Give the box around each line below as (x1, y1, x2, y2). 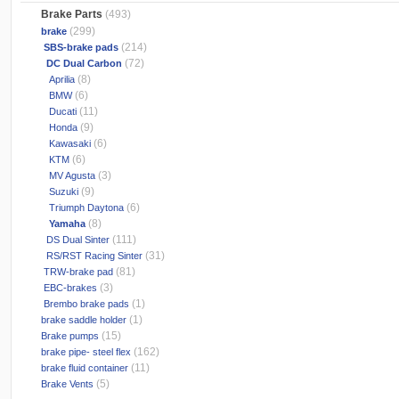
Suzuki (38, 186, 79, 198)
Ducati (38, 106, 77, 118)
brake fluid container (38, 362, 129, 374)
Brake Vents (38, 379, 94, 390)
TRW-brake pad (38, 266, 114, 278)
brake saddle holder (38, 314, 127, 326)
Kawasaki (38, 138, 92, 150)
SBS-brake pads (38, 42, 119, 53)
